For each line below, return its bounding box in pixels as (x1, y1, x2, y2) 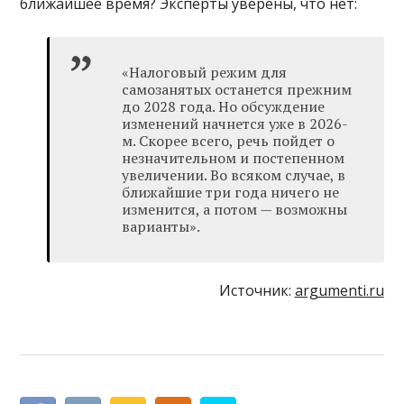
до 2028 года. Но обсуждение (122, 96, 326, 117)
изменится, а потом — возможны (122, 199, 348, 220)
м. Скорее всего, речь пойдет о (122, 131, 335, 151)
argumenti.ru (294, 280, 384, 301)
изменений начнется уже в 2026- (122, 114, 349, 134)
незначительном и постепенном (122, 148, 345, 169)
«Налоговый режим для (122, 62, 288, 83)
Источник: (218, 280, 295, 301)
